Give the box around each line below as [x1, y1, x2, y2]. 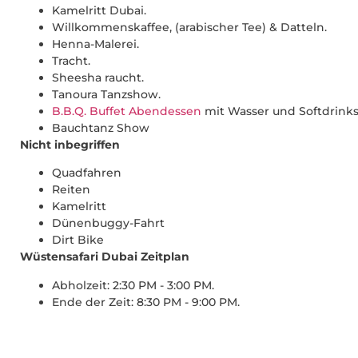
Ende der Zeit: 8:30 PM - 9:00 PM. [52, 294, 240, 309]
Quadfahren [52, 165, 121, 181]
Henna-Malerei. [52, 37, 139, 52]
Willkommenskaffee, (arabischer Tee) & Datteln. [52, 20, 327, 35]
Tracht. [52, 54, 90, 69]
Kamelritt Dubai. [52, 3, 146, 18]
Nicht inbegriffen [20, 137, 120, 153]
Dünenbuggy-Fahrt [52, 216, 165, 231]
